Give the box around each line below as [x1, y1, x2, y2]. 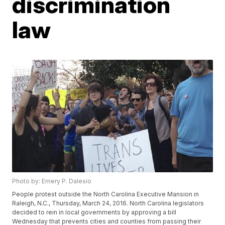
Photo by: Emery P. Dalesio [12, 177, 92, 185]
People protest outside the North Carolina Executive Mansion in [12, 190, 199, 198]
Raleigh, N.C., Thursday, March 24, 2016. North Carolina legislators [12, 199, 204, 207]
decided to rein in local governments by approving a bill [12, 208, 177, 216]
